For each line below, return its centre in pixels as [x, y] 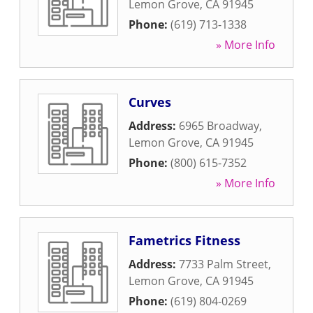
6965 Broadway [219, 126]
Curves [150, 102]
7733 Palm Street [224, 264]
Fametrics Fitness [184, 240]
